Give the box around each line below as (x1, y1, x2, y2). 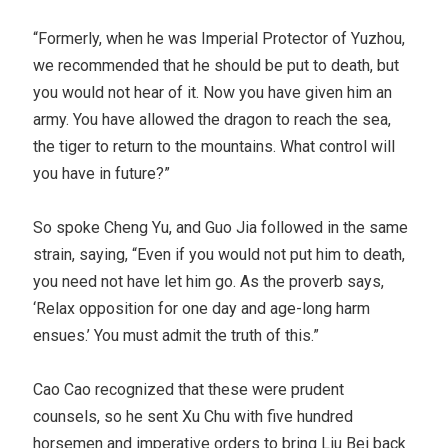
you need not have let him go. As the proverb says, (33, 271, 385, 291)
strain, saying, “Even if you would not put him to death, (33, 244, 406, 264)
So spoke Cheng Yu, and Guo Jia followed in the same (33, 217, 409, 237)
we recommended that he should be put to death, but (33, 55, 400, 75)
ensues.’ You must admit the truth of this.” (33, 325, 320, 345)
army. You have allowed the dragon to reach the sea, (33, 109, 392, 129)
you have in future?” (33, 163, 171, 183)
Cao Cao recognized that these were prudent (33, 379, 345, 399)
